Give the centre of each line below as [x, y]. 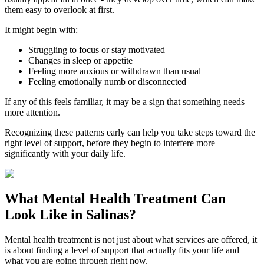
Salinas [108, 215]
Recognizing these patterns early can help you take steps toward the [130, 133]
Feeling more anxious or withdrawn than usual [115, 71]
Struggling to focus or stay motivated [97, 50]
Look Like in [45, 215]
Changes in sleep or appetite [80, 61]
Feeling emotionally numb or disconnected [107, 82]
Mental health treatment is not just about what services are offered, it [131, 240]
